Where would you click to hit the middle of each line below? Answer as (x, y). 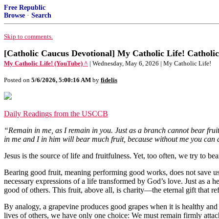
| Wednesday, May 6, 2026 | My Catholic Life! (150, 63)
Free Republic (25, 8)
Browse (14, 15)
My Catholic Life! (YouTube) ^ (46, 63)
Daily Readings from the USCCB (56, 114)
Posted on (18, 80)
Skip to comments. (28, 36)
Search (41, 15)
